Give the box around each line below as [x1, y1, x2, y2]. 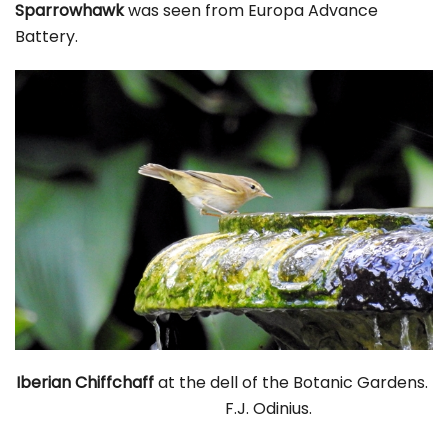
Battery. [15, 24, 78, 48]
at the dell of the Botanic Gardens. [154, 371, 432, 395]
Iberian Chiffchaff [16, 371, 154, 395]
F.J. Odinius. [136, 397, 312, 421]
